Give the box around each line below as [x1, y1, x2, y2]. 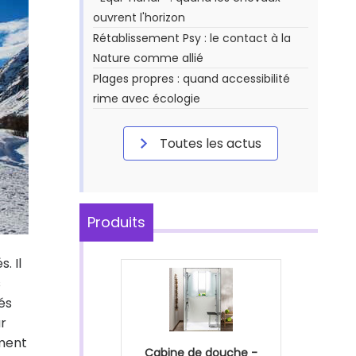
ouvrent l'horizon [93, 10, 185, 25]
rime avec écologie [93, 91, 200, 106]
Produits [87, 212, 145, 232]
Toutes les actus [157, 134, 261, 153]
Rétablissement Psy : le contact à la [93, 30, 291, 46]
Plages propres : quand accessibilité [93, 71, 290, 87]
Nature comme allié [93, 50, 203, 66]
